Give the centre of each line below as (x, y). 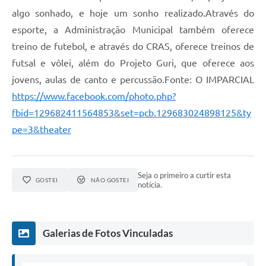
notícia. (150, 184)
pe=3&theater (42, 129)
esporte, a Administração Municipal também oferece (133, 29)
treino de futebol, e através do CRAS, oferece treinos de (133, 46)
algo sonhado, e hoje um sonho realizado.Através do (133, 13)
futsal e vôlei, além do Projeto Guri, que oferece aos (133, 63)
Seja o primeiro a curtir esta (185, 175)
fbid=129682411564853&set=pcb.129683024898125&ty (132, 113)
